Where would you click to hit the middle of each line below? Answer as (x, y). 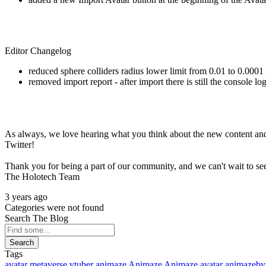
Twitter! (20, 144)
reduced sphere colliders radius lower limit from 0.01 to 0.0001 (146, 71)
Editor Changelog (38, 50)
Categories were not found (54, 207)
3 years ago (26, 197)
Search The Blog (37, 218)
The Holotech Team (42, 176)
